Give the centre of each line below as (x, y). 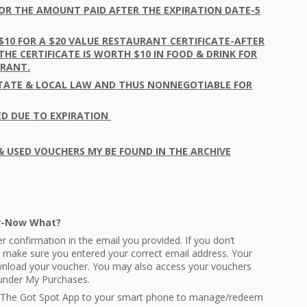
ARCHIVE (211, 151)
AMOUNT (59, 10)
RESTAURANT (135, 40)
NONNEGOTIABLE (189, 84)
